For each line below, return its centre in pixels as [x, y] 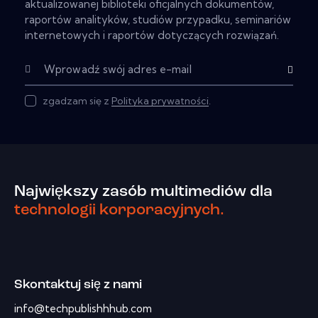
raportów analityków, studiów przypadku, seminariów [158, 20]
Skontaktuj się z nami [78, 285]
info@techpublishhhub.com [83, 308]
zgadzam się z [77, 101]
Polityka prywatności [160, 101]
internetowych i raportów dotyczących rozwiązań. [152, 35]
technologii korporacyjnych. [119, 210]
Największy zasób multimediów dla [143, 192]
